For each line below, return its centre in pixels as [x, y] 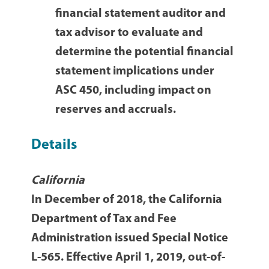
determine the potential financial [145, 53]
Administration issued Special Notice [130, 239]
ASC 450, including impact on [134, 91]
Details [54, 146]
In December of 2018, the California [127, 200]
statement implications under [135, 72]
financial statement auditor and [141, 14]
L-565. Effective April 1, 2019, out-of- [128, 258]
